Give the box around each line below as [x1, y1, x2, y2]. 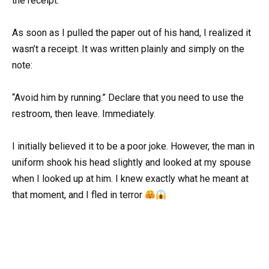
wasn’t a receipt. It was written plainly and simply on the [12, 43, 244, 55]
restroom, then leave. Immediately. [12, 107, 156, 119]
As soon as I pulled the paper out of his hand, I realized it [12, 26, 251, 38]
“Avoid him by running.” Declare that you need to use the [12, 91, 244, 103]
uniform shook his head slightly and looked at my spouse [12, 157, 251, 169]
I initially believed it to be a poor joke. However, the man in [12, 141, 255, 153]
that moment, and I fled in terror [12, 189, 145, 201]
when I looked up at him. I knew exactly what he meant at [12, 173, 249, 185]
